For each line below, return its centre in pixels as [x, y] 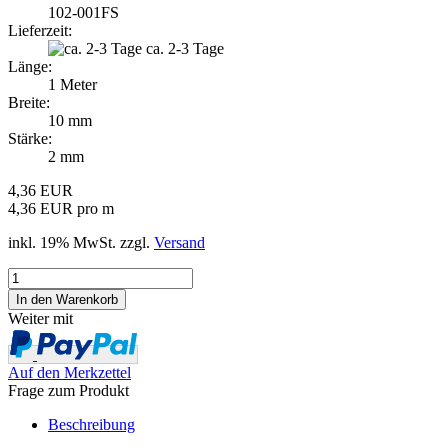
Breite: [29, 102]
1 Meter [72, 84]
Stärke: [30, 138]
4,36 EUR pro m [61, 208]
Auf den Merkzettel [69, 372]
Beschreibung [91, 424]
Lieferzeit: [40, 30]
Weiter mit [40, 318]
